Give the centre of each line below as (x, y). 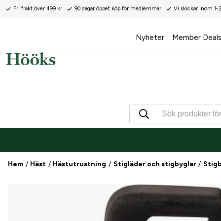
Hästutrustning (80, 164)
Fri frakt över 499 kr (38, 9)
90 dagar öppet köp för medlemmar (118, 9)
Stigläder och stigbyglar (155, 164)
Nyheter (150, 37)
